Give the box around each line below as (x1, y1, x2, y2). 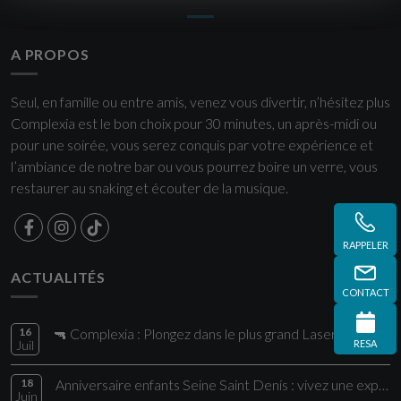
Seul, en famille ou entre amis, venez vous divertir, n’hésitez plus (11, 93, 390, 110)
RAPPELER (342, 239, 388, 252)
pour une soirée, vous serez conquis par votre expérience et (11, 136, 373, 153)
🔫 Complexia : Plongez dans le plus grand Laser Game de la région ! (379, 325, 389, 342)
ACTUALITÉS (11, 269, 106, 286)
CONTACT (341, 286, 389, 299)
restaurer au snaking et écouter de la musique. (11, 179, 288, 196)
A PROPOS (11, 46, 90, 63)
